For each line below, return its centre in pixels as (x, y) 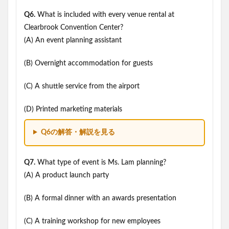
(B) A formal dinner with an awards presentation (100, 198)
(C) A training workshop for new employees (92, 221)
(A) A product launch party (66, 175)
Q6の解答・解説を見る (78, 132)
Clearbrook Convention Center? (74, 28)
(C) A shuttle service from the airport (82, 86)
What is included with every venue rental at (105, 15)
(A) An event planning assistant (73, 40)
